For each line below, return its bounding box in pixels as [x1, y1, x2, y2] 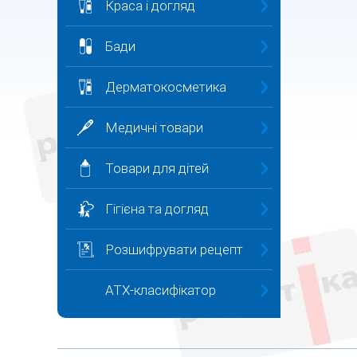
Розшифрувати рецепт [105, 241, 243, 257]
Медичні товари [105, 120, 203, 135]
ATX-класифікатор [105, 282, 216, 298]
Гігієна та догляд [105, 201, 209, 217]
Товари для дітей [105, 160, 209, 176]
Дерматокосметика [105, 79, 226, 95]
